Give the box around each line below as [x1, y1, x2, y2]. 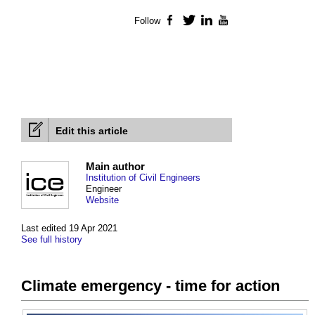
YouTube [231, 15, 269, 27]
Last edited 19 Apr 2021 [21, 223, 117, 234]
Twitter [195, 15, 224, 27]
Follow [134, 15, 160, 27]
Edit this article [56, 125, 128, 137]
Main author [86, 160, 145, 173]
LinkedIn [213, 15, 251, 27]
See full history [21, 234, 82, 245]
